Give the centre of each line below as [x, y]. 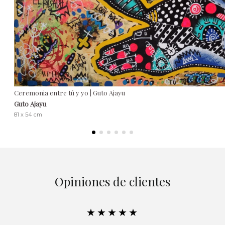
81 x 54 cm [28, 115]
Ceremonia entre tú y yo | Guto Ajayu [70, 93]
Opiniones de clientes [113, 181]
